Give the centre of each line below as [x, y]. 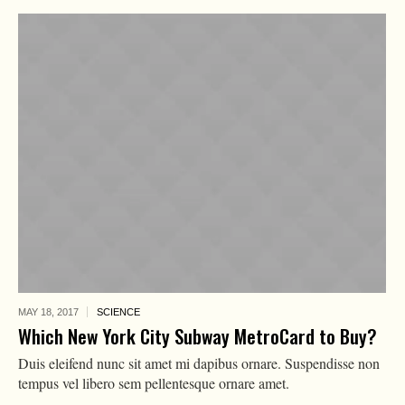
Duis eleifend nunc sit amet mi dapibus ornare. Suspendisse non [198, 363]
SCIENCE [118, 311]
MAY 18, [37, 311]
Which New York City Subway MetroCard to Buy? [197, 335]
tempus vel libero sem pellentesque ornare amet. [153, 382]
